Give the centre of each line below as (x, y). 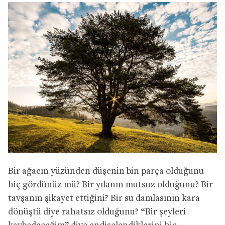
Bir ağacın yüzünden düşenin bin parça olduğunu (106, 172)
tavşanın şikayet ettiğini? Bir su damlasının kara (104, 199)
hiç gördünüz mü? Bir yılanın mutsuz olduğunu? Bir (110, 185)
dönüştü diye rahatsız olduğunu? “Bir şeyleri (97, 212)
